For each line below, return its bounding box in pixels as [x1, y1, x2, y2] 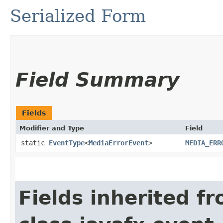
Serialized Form [10, 5, 146, 26]
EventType [49, 138, 85, 147]
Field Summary [15, 68, 179, 91]
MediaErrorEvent [89, 138, 148, 147]
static [21, 138, 49, 147]
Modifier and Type [19, 124, 84, 132]
